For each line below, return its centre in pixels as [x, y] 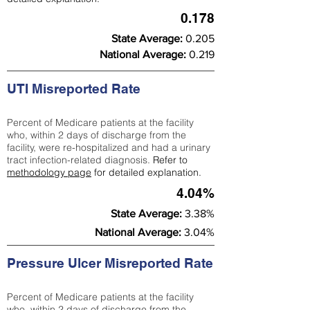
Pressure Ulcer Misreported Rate [110, 263]
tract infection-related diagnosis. [80, 160]
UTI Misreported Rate [74, 89]
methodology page [49, 172]
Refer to [170, 160]
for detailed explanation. [146, 172]
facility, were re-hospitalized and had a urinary [109, 147]
